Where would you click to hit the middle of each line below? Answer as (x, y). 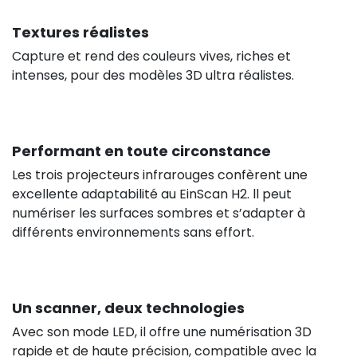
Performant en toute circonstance (141, 151)
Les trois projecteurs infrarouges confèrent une (160, 175)
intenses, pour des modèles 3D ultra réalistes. (153, 75)
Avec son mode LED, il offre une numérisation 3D (162, 331)
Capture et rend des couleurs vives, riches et (151, 56)
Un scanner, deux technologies (128, 308)
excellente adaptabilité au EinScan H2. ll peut (152, 194)
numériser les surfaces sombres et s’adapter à (159, 213)
